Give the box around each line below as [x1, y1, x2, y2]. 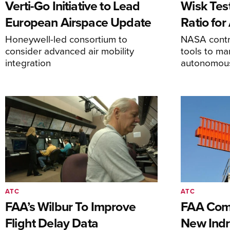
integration [5, 55, 51, 70]
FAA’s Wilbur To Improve [5, 197, 136, 216]
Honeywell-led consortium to [5, 32, 127, 46]
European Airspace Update [5, 13, 151, 32]
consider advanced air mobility [5, 44, 134, 58]
